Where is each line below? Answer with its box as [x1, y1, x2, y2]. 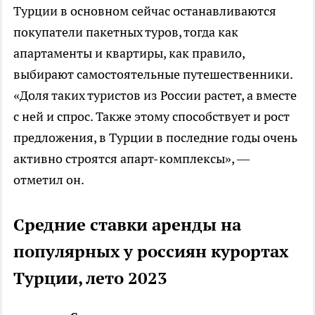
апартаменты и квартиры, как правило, [13, 44, 245, 61]
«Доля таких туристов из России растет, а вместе [13, 86, 297, 103]
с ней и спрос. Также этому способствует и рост [13, 108, 290, 124]
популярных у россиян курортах [13, 240, 288, 262]
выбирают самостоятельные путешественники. [13, 65, 292, 82]
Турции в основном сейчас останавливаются [13, 2, 276, 19]
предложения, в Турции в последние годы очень [13, 129, 297, 146]
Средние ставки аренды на [13, 213, 241, 236]
